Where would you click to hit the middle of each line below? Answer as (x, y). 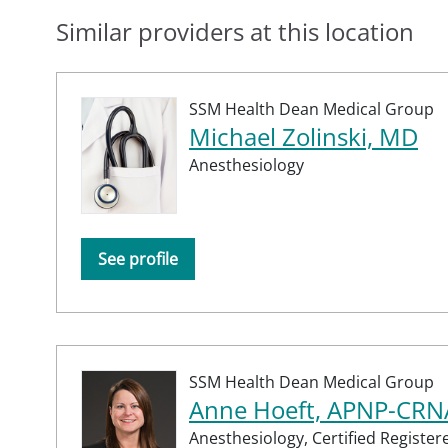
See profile (138, 259)
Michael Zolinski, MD (303, 137)
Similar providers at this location (235, 32)
